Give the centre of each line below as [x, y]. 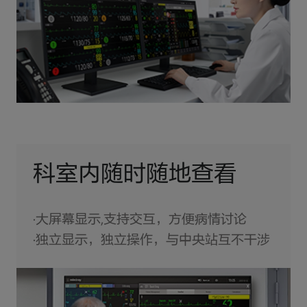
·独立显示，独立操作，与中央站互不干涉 [151, 241]
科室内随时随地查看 [134, 175]
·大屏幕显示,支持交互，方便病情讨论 [139, 220]
